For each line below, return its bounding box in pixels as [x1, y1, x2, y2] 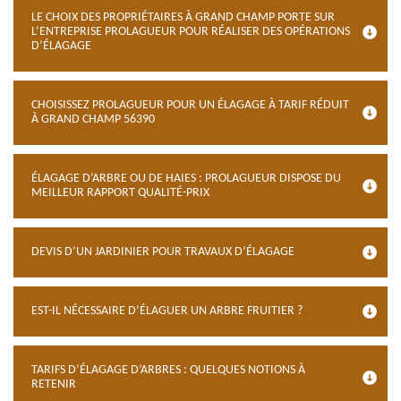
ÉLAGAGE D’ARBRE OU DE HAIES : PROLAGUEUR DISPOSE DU [31, 172, 341, 185]
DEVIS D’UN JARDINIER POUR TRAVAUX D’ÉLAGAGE [31, 245, 294, 259]
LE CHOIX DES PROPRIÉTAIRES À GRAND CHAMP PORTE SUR [31, 11, 335, 24]
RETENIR [31, 378, 76, 391]
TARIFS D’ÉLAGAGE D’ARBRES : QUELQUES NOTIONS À [31, 363, 305, 377]
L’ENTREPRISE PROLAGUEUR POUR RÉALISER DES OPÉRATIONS [31, 25, 350, 38]
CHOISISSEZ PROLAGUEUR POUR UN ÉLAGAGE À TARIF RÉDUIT [31, 98, 349, 112]
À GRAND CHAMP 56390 [31, 113, 155, 126]
